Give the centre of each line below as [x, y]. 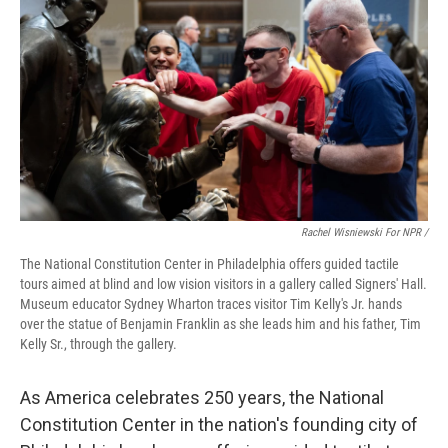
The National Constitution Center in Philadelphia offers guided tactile [209, 264]
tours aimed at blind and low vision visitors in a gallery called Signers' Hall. [223, 284]
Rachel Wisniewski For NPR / [364, 233]
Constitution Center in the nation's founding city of [219, 425]
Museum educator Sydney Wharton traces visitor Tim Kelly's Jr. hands [211, 304]
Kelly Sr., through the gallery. [98, 344]
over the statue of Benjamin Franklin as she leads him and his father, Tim [220, 324]
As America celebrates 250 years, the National [202, 398]
